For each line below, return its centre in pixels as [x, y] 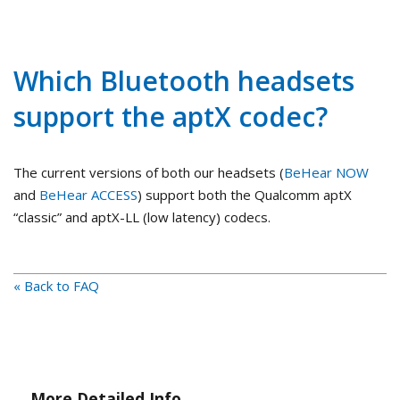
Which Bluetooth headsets [184, 81]
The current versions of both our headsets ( [149, 173]
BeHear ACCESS [88, 195]
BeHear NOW [326, 173]
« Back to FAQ [56, 286]
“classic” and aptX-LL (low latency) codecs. [142, 217]
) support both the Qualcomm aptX [245, 195]
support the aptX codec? [171, 117]
